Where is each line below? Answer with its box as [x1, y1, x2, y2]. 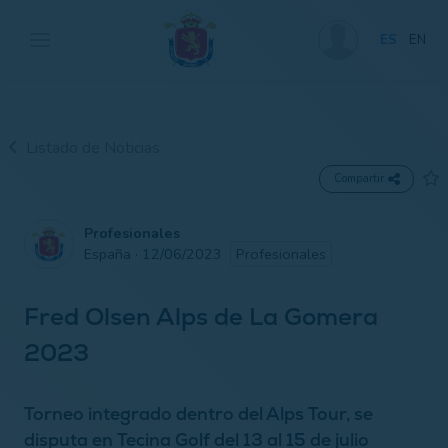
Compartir [334, 170, 385, 186]
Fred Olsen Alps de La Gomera [24, 300, 378, 332]
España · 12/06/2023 [84, 243, 230, 264]
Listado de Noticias [26, 136, 160, 159]
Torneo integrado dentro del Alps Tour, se [24, 401, 373, 425]
